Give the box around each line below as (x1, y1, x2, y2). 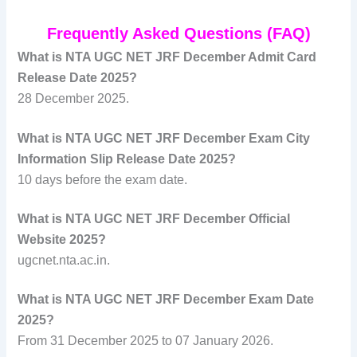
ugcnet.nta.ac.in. (18, 253, 111, 267)
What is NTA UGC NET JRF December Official (18, 211, 291, 226)
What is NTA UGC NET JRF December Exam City (18, 131, 311, 145)
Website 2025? (18, 232, 107, 246)
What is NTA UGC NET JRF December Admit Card (18, 50, 317, 65)
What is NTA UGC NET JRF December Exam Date (18, 292, 315, 307)
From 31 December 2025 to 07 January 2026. (18, 334, 274, 348)
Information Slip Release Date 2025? (18, 151, 237, 166)
